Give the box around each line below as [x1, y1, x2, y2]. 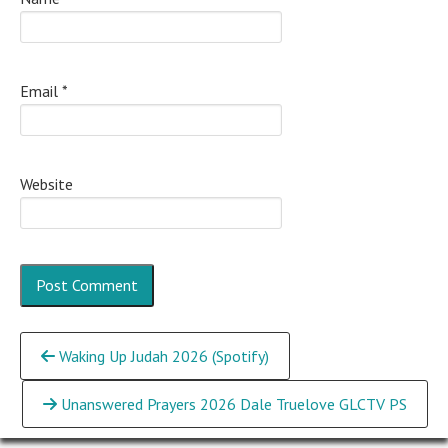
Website [20, 174, 73, 194]
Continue [19, 332, 128, 365]
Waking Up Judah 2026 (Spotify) [55, 346, 269, 366]
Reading [19, 367, 118, 400]
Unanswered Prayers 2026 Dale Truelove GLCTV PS [57, 394, 407, 414]
